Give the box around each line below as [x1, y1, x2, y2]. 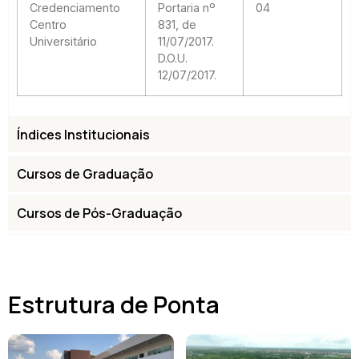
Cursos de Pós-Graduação [17, 204, 182, 223]
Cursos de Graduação [17, 165, 153, 184]
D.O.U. [158, 51, 188, 66]
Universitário [30, 34, 97, 49]
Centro [30, 18, 67, 32]
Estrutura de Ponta [8, 288, 220, 321]
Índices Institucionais [17, 126, 150, 144]
